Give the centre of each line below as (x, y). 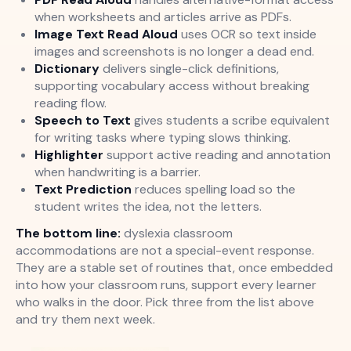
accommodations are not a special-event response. (165, 250)
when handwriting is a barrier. (118, 172)
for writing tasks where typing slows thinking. (163, 137)
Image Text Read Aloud (106, 34)
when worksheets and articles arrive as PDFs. (163, 16)
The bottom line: (68, 233)
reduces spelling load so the (213, 189)
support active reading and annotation (217, 154)
